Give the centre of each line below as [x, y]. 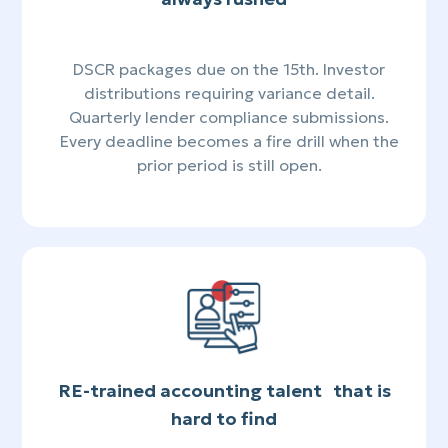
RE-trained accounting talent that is [224, 391]
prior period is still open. [229, 165]
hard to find [224, 419]
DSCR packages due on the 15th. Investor [229, 69]
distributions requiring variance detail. [229, 93]
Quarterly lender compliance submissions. [229, 117]
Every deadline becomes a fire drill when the [229, 141]
